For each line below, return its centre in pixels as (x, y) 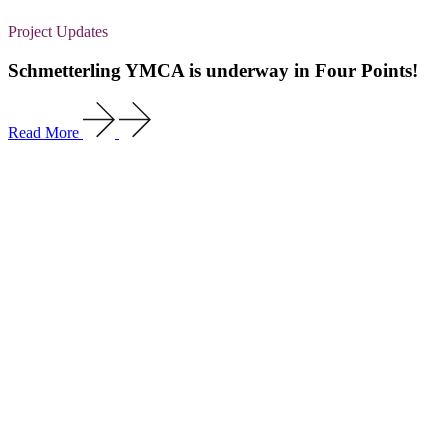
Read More (43, 132)
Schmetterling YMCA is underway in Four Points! (213, 70)
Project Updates (58, 32)
